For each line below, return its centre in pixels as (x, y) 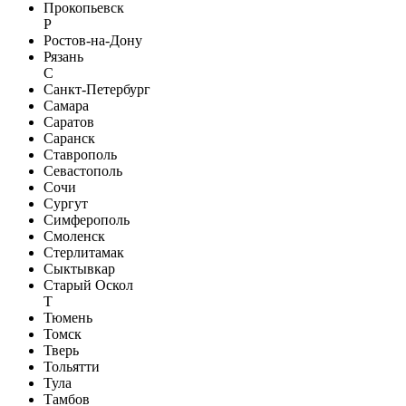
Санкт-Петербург (97, 89)
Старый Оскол (88, 285)
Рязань (63, 56)
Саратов (69, 121)
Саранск (69, 138)
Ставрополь (80, 154)
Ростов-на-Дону (93, 40)
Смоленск (74, 236)
